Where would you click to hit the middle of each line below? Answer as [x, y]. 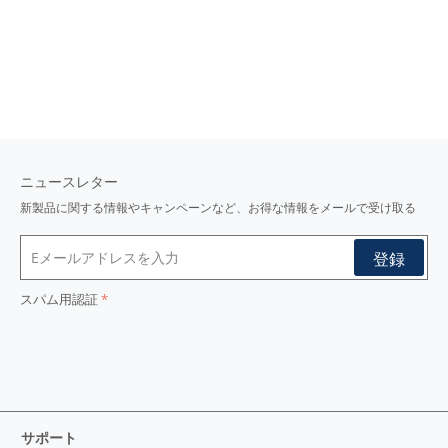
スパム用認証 [59, 299]
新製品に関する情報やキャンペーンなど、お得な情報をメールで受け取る [218, 207]
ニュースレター [69, 181]
